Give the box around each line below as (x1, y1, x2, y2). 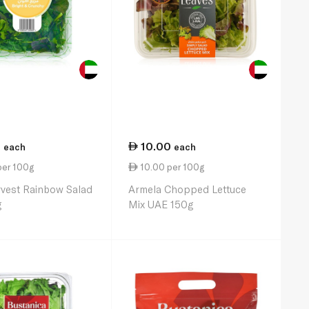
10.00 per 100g (138, 161, 204, 173)
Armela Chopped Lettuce (128, 183, 246, 195)
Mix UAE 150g (128, 198, 193, 210)
